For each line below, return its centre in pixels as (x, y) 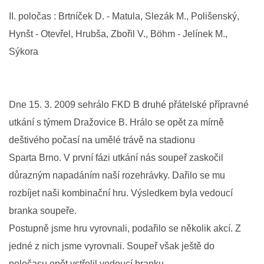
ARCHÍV (24, 203)
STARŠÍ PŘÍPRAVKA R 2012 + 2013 (75, 95)
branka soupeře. (43, 211)
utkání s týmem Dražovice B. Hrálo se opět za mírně (116, 122)
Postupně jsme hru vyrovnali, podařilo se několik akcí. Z (125, 228)
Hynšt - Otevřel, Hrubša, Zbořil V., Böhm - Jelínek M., (118, 34)
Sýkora (24, 52)
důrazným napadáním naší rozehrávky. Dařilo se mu (117, 175)
